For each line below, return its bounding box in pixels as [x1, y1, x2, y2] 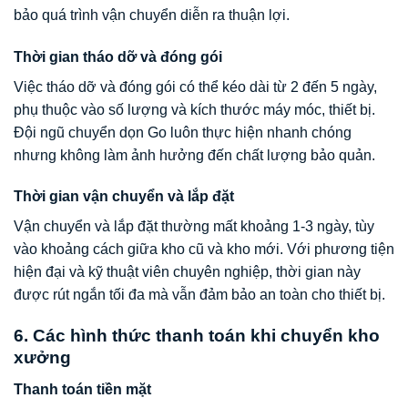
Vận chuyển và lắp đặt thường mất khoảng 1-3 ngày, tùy [14, 219, 374, 235]
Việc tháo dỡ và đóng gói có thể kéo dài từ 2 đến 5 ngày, [14, 78, 377, 95]
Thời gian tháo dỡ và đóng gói [14, 48, 222, 65]
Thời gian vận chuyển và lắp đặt [14, 189, 234, 205]
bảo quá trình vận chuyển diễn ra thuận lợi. [14, 6, 290, 23]
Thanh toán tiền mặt [14, 381, 151, 397]
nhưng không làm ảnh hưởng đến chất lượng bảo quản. [14, 147, 375, 163]
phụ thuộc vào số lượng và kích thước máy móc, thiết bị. [14, 101, 375, 117]
